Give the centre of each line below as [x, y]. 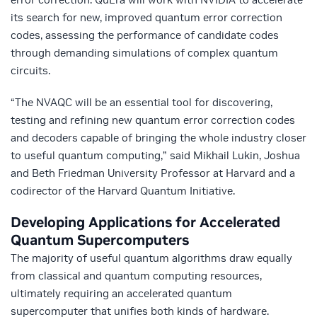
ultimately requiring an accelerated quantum [121, 294]
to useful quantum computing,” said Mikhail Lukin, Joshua [155, 156]
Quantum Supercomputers [100, 240]
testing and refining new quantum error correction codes [153, 120]
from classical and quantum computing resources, [136, 276]
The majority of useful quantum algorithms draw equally [151, 258]
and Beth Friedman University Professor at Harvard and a [153, 173]
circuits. [30, 71]
